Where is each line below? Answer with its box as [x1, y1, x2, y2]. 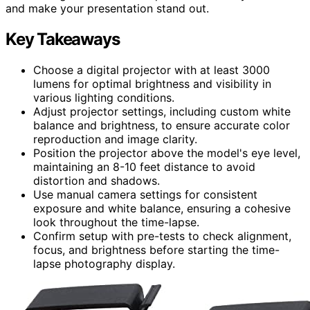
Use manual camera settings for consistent [33, 188, 257, 202]
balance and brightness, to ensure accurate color [33, 118, 290, 133]
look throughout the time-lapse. [33, 215, 199, 230]
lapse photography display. [33, 257, 175, 271]
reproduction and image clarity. [33, 132, 197, 147]
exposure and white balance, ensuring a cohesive [33, 201, 291, 216]
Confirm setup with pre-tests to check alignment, [33, 229, 291, 244]
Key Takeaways [6, 29, 120, 50]
